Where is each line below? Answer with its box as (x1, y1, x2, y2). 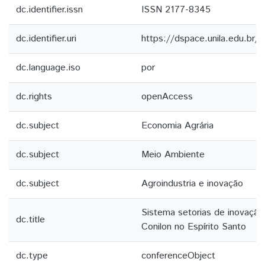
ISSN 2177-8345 (141, 3, 211, 17)
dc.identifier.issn (16, 3, 83, 17)
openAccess (141, 90, 193, 104)
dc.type (16, 249, 48, 263)
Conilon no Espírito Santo (141, 220, 246, 234)
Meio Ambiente (141, 148, 205, 161)
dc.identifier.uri (16, 32, 76, 46)
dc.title (16, 213, 45, 227)
